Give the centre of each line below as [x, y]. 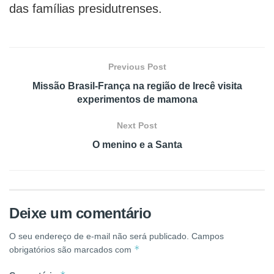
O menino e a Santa [137, 145]
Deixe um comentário [80, 213]
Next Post [137, 125]
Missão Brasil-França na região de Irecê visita [137, 86]
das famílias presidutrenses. [86, 9]
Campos [208, 236]
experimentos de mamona [137, 99]
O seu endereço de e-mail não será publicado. [99, 236]
